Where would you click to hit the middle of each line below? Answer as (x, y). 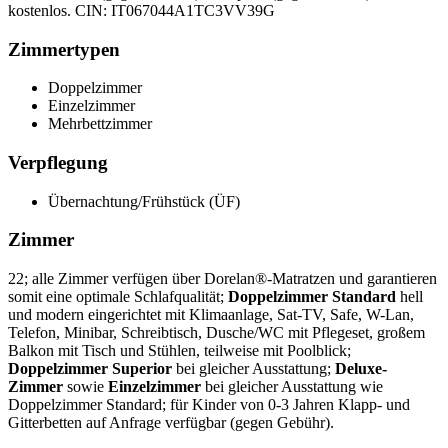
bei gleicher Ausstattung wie (294, 387)
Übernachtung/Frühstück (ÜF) (144, 201)
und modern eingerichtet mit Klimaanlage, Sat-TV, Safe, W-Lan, (211, 315)
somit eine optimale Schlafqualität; (118, 297)
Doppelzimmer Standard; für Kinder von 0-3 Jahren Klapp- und (209, 405)
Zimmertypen (64, 49)
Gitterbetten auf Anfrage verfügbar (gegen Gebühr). (171, 423)
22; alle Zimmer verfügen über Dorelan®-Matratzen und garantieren (222, 279)
